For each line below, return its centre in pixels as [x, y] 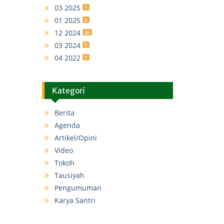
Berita [64, 113]
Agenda [67, 125]
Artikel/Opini [75, 138]
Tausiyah [69, 175]
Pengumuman [78, 188]
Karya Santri [75, 200]
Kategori [68, 90]
